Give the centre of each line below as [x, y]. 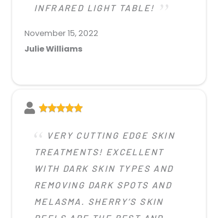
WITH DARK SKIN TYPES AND [104, 168]
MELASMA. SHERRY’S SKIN [99, 201]
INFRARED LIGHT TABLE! [94, 8]
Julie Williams [54, 49]
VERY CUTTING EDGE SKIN [111, 135]
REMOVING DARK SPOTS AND [103, 185]
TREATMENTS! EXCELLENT [99, 152]
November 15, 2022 [61, 33]
